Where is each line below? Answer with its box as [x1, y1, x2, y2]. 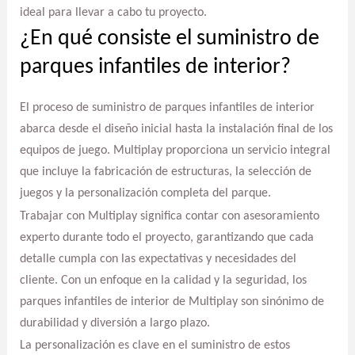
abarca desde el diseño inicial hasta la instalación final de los [19, 123, 333, 136]
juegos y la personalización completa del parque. [19, 187, 271, 200]
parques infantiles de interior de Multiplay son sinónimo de [19, 295, 324, 308]
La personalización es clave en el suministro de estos [19, 339, 290, 353]
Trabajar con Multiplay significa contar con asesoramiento [19, 209, 319, 223]
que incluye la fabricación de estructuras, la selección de [19, 166, 311, 179]
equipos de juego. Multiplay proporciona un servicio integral [19, 144, 330, 158]
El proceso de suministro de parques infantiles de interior [19, 101, 315, 115]
